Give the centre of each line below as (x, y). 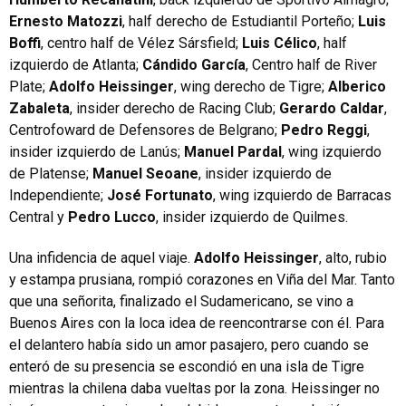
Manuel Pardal (233, 152)
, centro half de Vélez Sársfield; (141, 43)
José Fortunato (160, 195)
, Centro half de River (311, 65)
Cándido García (194, 65)
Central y (39, 217)
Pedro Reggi (324, 130)
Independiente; (58, 195)
